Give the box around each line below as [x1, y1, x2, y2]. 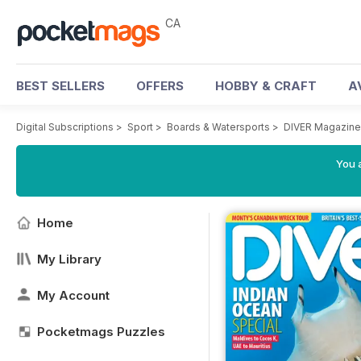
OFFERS [136, 78, 184, 93]
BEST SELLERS [16, 78, 105, 93]
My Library [37, 251, 102, 267]
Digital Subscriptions [16, 121, 114, 133]
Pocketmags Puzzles [37, 324, 165, 339]
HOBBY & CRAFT [215, 78, 317, 93]
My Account [37, 288, 110, 303]
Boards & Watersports [167, 121, 270, 133]
